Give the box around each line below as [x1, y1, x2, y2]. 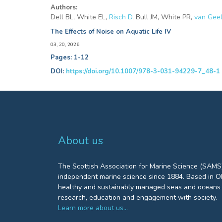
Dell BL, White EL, [51, 12, 109, 22]
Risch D [109, 12, 132, 22]
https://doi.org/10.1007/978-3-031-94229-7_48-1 [66, 67, 220, 76]
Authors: [51, 3, 77, 12]
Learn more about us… [58, 203, 128, 213]
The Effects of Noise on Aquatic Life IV [51, 27, 171, 36]
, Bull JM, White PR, [132, 12, 194, 22]
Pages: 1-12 [51, 53, 89, 62]
